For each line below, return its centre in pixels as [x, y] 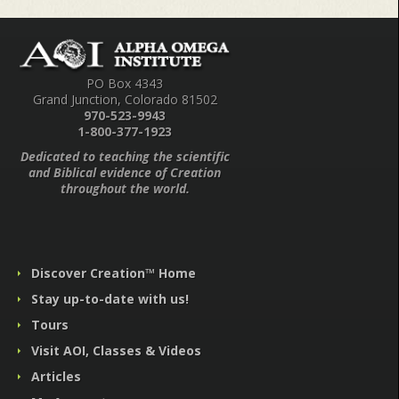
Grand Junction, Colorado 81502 [125, 100]
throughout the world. [125, 189]
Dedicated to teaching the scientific [125, 157]
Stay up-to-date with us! [110, 299]
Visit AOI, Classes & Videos [116, 351]
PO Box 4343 [125, 84]
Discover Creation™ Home [114, 273]
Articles [56, 377]
